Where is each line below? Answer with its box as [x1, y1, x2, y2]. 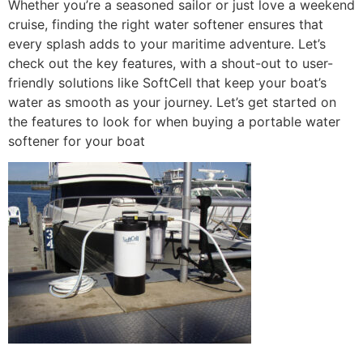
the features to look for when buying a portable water [8, 113, 340, 130]
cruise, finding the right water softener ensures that [8, 15, 323, 32]
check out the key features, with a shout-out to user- [8, 54, 333, 71]
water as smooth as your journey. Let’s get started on [8, 93, 336, 110]
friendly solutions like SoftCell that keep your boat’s [8, 74, 327, 91]
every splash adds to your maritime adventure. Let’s [8, 35, 326, 52]
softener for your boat [8, 132, 145, 149]
